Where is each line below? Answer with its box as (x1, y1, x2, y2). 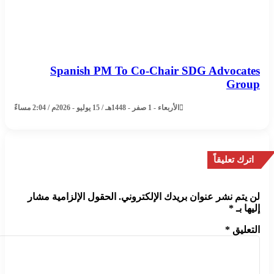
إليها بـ (235, 203, 262, 214)
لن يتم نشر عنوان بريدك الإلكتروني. (120, 191, 262, 202)
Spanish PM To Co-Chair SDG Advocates (52, 64, 262, 77)
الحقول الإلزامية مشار (29, 191, 118, 202)
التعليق (232, 224, 262, 235)
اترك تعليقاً (215, 155, 256, 165)
